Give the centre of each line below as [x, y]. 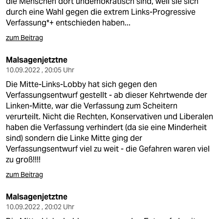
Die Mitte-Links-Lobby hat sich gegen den [81, 84]
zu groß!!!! [23, 160]
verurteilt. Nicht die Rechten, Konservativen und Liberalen [109, 117]
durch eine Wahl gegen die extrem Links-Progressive [101, 12]
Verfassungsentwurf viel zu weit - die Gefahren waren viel [108, 149]
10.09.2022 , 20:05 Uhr [40, 70]
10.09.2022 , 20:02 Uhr [40, 207]
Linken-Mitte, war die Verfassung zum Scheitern [92, 106]
